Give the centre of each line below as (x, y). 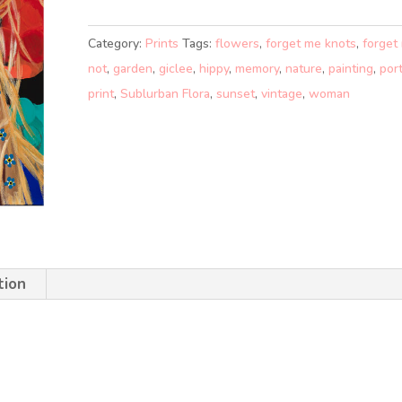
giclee (176, 69)
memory (258, 69)
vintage (282, 94)
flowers (238, 44)
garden (133, 69)
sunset (236, 94)
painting (351, 69)
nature (304, 69)
